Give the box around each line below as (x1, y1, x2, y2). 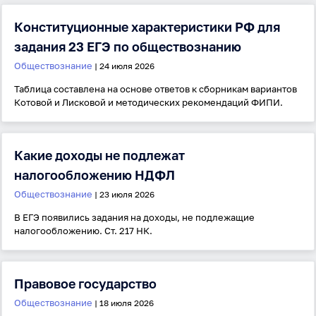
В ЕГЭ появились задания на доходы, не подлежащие (14, 212, 255, 223)
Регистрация (188, 255, 253, 267)
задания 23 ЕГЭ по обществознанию (14, 39, 241, 54)
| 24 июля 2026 (92, 61, 154, 71)
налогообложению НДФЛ (14, 167, 175, 183)
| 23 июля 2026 (92, 189, 154, 200)
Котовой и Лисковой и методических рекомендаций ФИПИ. (14, 97, 283, 108)
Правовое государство (14, 276, 157, 291)
